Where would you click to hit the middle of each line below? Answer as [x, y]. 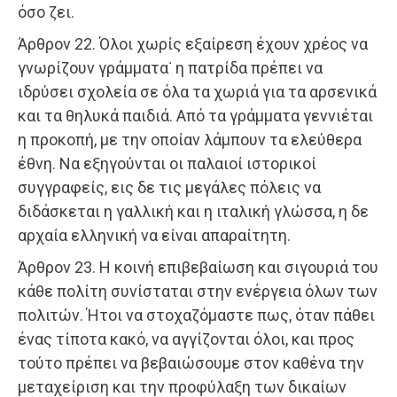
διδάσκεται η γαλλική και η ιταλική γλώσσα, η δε [193, 212]
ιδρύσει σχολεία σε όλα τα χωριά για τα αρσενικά [197, 92]
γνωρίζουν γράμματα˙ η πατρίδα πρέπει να [170, 68]
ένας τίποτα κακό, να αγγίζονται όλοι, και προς [186, 339]
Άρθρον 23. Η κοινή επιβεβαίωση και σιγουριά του [198, 268]
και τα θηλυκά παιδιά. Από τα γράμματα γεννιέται [195, 116]
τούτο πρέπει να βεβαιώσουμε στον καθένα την [191, 363]
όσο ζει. [46, 12]
